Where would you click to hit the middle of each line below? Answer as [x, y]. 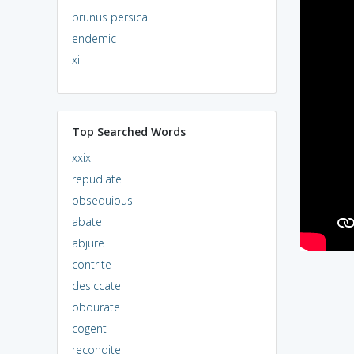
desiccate [96, 285]
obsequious [102, 200]
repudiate [96, 179]
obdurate [96, 307]
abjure [88, 243]
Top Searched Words [128, 131]
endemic [94, 38]
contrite [91, 264]
